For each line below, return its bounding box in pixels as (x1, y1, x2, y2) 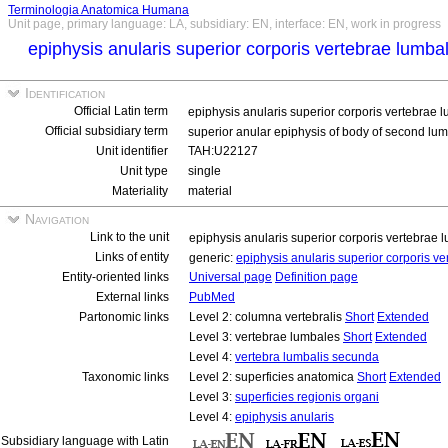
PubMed (189, 290, 235, 304)
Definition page (275, 270, 358, 284)
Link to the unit (90, 230, 169, 244)
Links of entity (95, 250, 169, 264)
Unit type (120, 164, 168, 178)
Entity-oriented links (62, 270, 169, 284)
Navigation (21, 211, 89, 227)
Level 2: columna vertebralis (189, 310, 345, 324)
